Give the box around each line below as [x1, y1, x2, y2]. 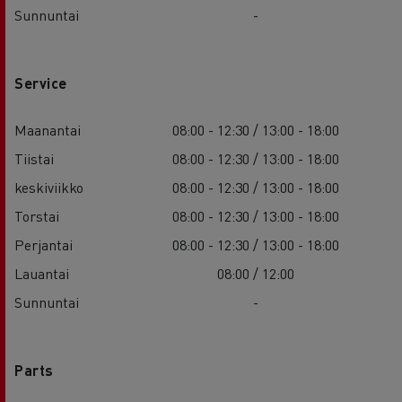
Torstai [14, 205, 59, 225]
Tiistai [14, 148, 54, 168]
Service [14, 73, 67, 92]
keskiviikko [14, 177, 83, 197]
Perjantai [14, 234, 73, 254]
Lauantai [14, 263, 69, 283]
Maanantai [14, 119, 81, 139]
